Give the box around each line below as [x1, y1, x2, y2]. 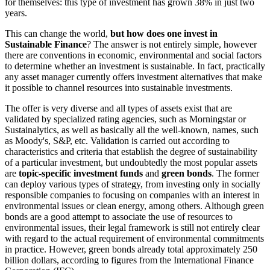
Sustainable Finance [5, 39, 87, 50]
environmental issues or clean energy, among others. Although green [5, 201, 264, 212]
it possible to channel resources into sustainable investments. [5, 83, 233, 93]
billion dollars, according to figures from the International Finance [5, 255, 254, 266]
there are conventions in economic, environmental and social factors [5, 50, 262, 61]
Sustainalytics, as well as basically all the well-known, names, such [5, 125, 259, 136]
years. [5, 8, 27, 19]
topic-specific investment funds [19, 168, 143, 179]
